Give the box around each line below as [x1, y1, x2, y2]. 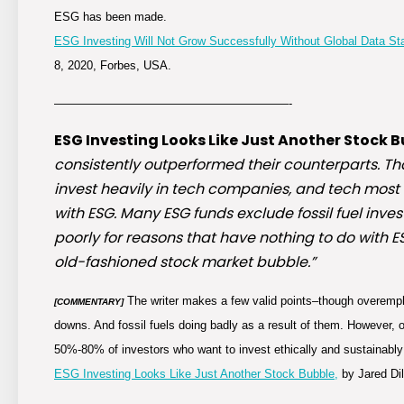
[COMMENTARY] [54, 297, 124, 308]
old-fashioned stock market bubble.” [54, 252, 316, 273]
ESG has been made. [54, 10, 167, 24]
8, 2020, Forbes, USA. [54, 59, 171, 73]
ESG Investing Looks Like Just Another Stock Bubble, [54, 367, 338, 381]
